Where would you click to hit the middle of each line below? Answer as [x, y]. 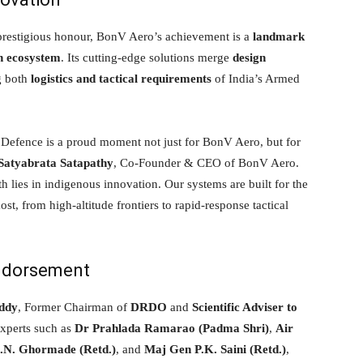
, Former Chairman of [74, 307]
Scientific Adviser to [245, 307]
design [249, 57]
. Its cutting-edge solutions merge [147, 57]
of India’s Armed [256, 78]
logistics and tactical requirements [121, 78]
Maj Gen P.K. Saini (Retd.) [215, 349]
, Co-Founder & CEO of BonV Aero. [206, 162]
